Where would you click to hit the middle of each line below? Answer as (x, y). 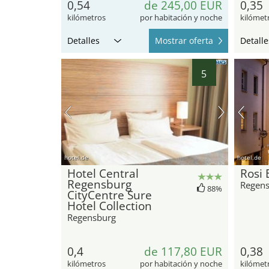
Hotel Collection (110, 206)
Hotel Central (103, 174)
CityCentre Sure (110, 195)
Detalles (83, 40)
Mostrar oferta (184, 40)
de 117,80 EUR (183, 252)
